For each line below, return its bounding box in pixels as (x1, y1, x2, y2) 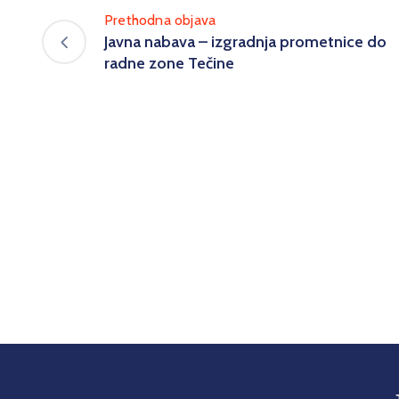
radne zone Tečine (104, 53, 234, 73)
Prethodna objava (104, 12, 216, 28)
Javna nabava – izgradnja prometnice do (104, 32, 387, 52)
